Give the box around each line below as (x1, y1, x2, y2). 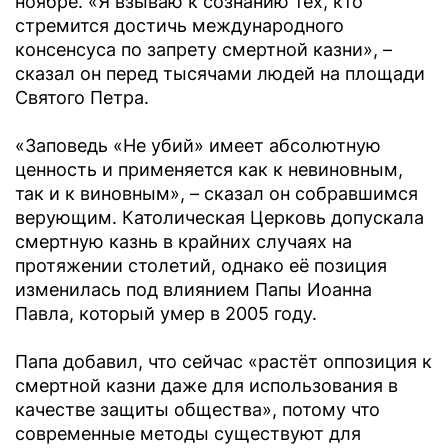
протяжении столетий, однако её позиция (15, 255, 387, 277)
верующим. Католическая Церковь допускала (15, 207, 424, 229)
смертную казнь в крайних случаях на (15, 231, 352, 253)
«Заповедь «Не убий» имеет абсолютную (15, 135, 381, 157)
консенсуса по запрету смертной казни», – (15, 39, 392, 61)
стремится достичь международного (15, 15, 344, 37)
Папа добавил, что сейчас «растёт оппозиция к (15, 351, 432, 373)
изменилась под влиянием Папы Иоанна (15, 279, 372, 301)
